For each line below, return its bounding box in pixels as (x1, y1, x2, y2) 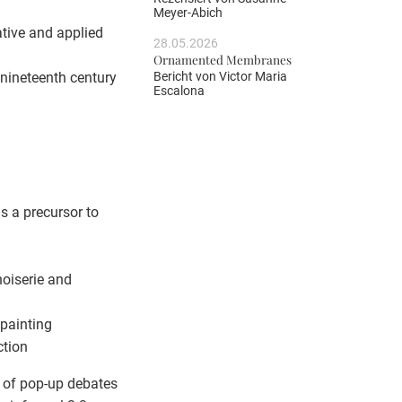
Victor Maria (219, 68, 287, 83)
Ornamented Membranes (153, 51, 292, 68)
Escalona (153, 83, 205, 98)
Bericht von (153, 68, 219, 83)
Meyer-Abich (153, 5, 223, 21)
